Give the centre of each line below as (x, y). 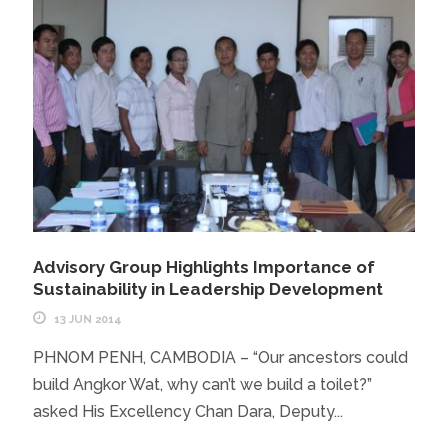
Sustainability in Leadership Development (207, 288)
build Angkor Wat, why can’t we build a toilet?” (202, 384)
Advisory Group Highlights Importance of (203, 266)
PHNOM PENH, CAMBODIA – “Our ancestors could (220, 357)
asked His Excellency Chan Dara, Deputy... (187, 411)
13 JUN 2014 (87, 319)
